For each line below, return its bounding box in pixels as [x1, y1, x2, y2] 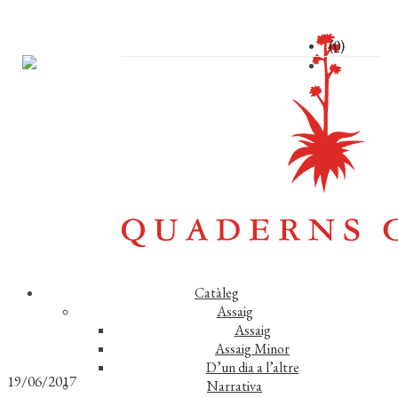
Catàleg [195, 283, 239, 302]
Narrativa [207, 377, 262, 395]
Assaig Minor [215, 339, 290, 358]
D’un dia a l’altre [205, 358, 299, 377]
